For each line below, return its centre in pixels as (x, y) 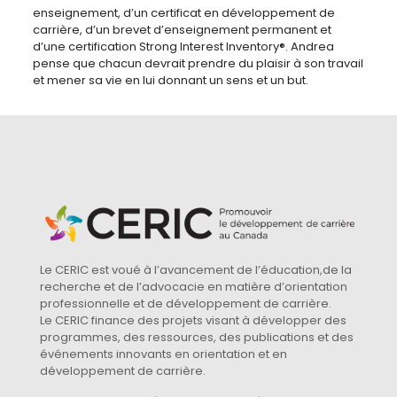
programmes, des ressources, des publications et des (197, 338)
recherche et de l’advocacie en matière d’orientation (194, 287)
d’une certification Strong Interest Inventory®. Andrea (183, 47)
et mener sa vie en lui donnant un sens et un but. (170, 80)
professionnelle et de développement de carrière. (186, 304)
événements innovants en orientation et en (163, 354)
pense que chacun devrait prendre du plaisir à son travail (198, 63)
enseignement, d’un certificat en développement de (183, 13)
